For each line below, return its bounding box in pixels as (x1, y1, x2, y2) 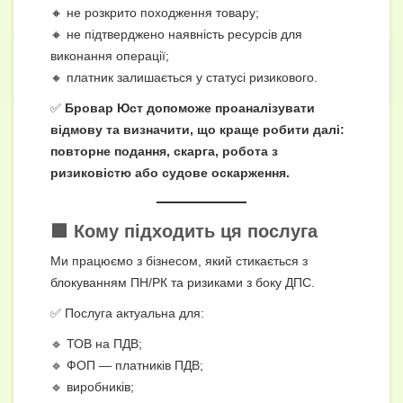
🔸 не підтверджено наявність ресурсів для (50, 26, 302, 41)
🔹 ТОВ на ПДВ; (50, 336, 142, 351)
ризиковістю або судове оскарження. (50, 165, 290, 180)
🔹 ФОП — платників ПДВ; (50, 357, 203, 372)
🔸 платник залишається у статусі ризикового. (50, 69, 318, 85)
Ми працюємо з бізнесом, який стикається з (50, 253, 308, 268)
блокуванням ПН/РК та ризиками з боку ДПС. (50, 274, 315, 290)
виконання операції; (50, 48, 169, 63)
